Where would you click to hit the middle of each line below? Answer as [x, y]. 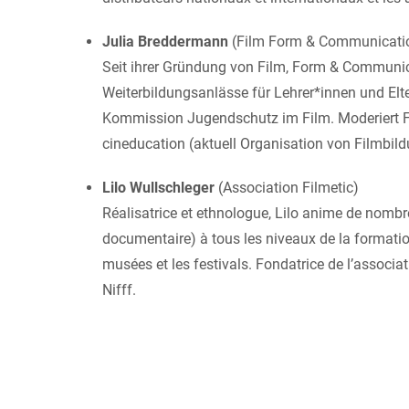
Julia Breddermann [165, 41]
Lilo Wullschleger [158, 187]
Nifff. [119, 289]
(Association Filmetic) [287, 187]
